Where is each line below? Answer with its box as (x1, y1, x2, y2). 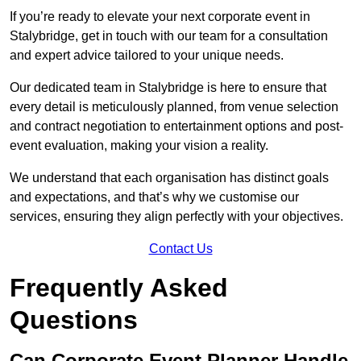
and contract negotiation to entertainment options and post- (10, 119, 343, 134)
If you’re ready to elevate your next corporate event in (10, 10, 310, 24)
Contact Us (148, 242, 213, 256)
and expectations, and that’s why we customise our (10, 190, 299, 205)
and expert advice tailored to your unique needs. (10, 48, 284, 63)
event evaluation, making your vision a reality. (10, 139, 268, 153)
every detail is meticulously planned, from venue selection (10, 100, 338, 114)
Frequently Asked (10, 273, 228, 303)
